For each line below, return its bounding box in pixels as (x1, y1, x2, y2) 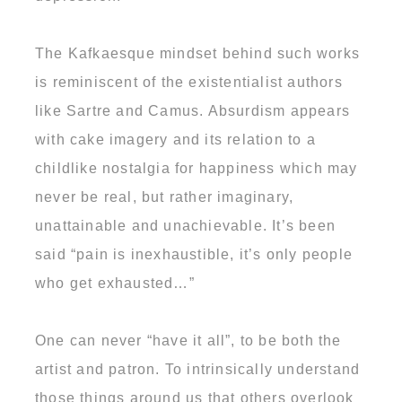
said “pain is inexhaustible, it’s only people (35, 246, 354, 262)
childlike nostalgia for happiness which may (35, 160, 358, 176)
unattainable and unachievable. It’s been (35, 217, 336, 233)
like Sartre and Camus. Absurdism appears (35, 102, 351, 118)
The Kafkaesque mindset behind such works (35, 45, 361, 61)
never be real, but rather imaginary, (35, 188, 294, 205)
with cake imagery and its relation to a (35, 131, 316, 147)
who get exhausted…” (35, 275, 195, 291)
